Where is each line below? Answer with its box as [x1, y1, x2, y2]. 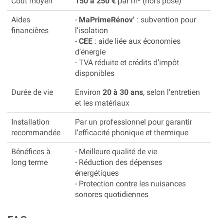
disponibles [75, 68, 114, 78]
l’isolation [75, 25, 108, 35]
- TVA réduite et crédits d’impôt [75, 57, 179, 67]
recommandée [11, 127, 60, 137]
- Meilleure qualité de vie [75, 146, 157, 156]
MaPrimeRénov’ [79, 15, 135, 24]
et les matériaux [75, 98, 129, 108]
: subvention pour [135, 15, 196, 24]
